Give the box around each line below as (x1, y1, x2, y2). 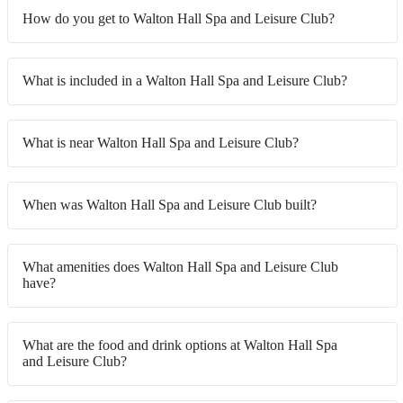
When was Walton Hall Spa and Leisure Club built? (22, 197, 317, 213)
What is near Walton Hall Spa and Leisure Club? (22, 135, 299, 151)
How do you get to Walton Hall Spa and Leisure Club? (22, 11, 335, 27)
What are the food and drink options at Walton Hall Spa (22, 337, 337, 354)
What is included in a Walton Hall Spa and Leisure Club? (22, 73, 347, 89)
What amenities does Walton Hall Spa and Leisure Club (22, 259, 338, 275)
